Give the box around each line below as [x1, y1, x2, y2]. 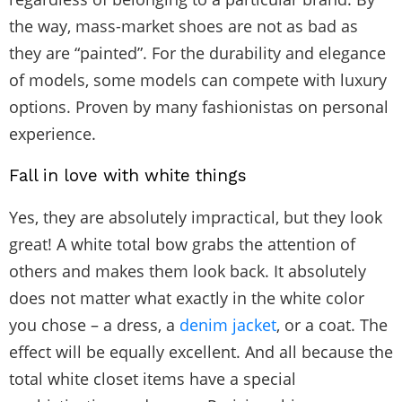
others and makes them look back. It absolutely [9, 259, 366, 282]
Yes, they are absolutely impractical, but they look [9, 205, 382, 228]
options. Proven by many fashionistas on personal [9, 95, 389, 118]
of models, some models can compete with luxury [9, 68, 387, 91]
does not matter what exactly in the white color [9, 286, 364, 309]
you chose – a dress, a [9, 313, 179, 336]
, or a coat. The [276, 313, 388, 336]
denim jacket [179, 313, 276, 336]
